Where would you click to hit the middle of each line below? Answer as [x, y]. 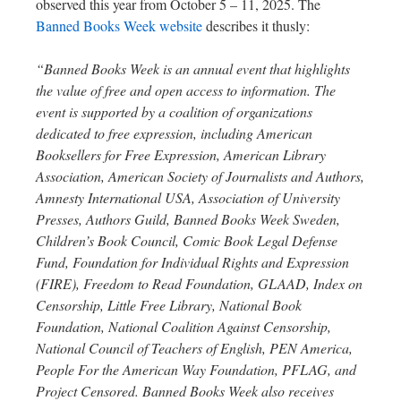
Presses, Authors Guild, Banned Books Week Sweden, [188, 219]
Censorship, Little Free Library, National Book [169, 305]
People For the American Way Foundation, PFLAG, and [196, 369]
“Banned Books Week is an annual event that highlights [193, 68]
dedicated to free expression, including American [174, 133]
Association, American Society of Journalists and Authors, [200, 176]
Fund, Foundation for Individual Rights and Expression [192, 262]
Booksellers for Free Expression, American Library [181, 154]
